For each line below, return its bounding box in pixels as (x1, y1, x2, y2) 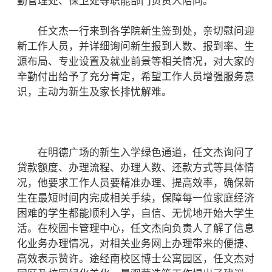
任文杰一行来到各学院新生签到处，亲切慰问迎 (17, 25, 254, 37)
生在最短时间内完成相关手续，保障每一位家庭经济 (17, 192, 254, 204)
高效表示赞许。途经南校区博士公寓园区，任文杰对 (17, 253, 254, 265)
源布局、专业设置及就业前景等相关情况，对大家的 (17, 56, 254, 67)
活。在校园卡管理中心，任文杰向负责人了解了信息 (17, 223, 254, 234)
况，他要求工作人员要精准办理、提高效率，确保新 (17, 177, 254, 189)
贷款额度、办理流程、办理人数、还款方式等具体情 (17, 162, 254, 174)
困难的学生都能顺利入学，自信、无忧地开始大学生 (17, 208, 254, 219)
